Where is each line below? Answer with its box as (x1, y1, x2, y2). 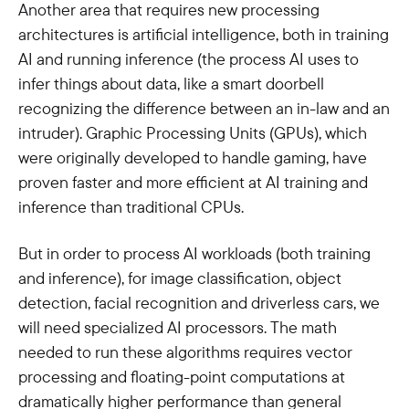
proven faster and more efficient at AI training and (18, 172, 368, 193)
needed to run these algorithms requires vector (18, 341, 352, 362)
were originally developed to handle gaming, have (18, 147, 367, 168)
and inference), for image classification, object (18, 267, 341, 288)
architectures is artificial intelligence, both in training (18, 24, 389, 45)
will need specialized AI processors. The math (18, 317, 337, 338)
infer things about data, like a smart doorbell (18, 73, 324, 94)
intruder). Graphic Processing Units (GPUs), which (18, 122, 367, 143)
